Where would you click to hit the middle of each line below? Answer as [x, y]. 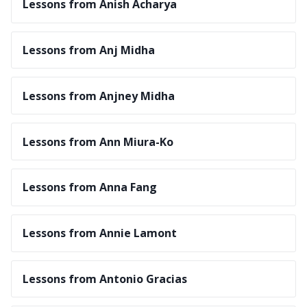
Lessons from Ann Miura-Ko [98, 142]
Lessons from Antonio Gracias [105, 279]
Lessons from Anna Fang [90, 187]
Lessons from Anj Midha [89, 50]
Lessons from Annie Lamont [100, 233]
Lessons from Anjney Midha [99, 96]
